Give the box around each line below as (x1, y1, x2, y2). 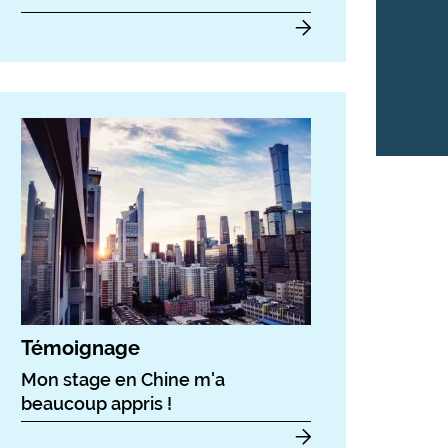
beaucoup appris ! (21, 393, 172, 415)
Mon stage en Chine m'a (21, 369, 225, 391)
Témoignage (21, 336, 140, 361)
